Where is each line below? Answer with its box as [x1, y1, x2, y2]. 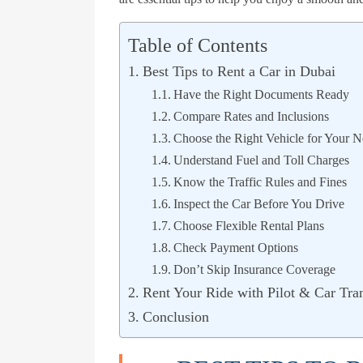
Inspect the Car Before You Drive [173, 196, 344, 211]
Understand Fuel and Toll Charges [173, 152, 349, 168]
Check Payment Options [173, 240, 298, 255]
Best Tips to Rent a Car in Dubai [142, 62, 335, 79]
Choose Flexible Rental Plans [173, 218, 324, 233]
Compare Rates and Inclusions [173, 109, 329, 124]
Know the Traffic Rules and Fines [173, 174, 347, 190]
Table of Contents [128, 34, 267, 56]
